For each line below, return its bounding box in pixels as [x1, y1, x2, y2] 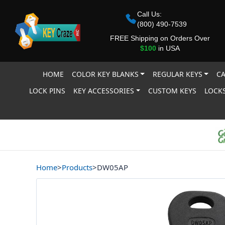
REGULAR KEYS [152, 69, 202, 79]
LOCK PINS [29, 86, 66, 95]
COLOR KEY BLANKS [71, 69, 139, 79]
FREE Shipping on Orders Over [109, 34, 210, 42]
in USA [156, 44, 180, 52]
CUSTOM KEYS [148, 86, 197, 95]
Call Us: [137, 10, 162, 18]
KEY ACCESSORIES [73, 86, 135, 95]
